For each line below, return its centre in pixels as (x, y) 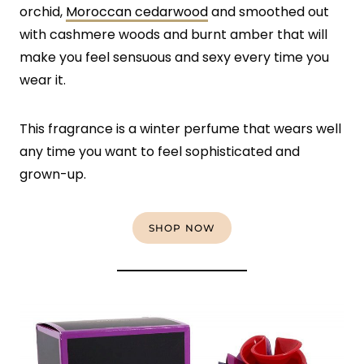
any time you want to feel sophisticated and (160, 152)
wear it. (43, 80)
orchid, (43, 12)
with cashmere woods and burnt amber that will (173, 35)
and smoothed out (269, 12)
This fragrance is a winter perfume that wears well (180, 129)
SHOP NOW (182, 228)
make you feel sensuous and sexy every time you (174, 58)
